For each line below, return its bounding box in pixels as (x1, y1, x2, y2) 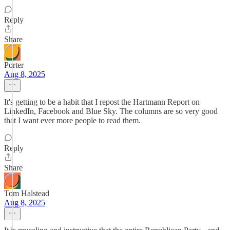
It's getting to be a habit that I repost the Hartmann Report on (4, 98, 200, 106)
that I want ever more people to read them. (4, 116, 141, 125)
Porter (4, 61, 24, 69)
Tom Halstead (4, 189, 49, 198)
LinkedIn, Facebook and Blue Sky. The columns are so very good (4, 107, 218, 116)
